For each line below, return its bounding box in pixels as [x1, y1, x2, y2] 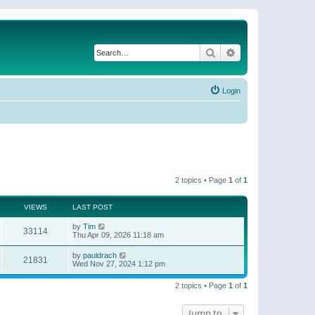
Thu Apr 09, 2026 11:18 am [72, 230, 164, 239]
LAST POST [72, 202, 112, 211]
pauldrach [83, 250, 117, 259]
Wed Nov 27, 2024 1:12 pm [72, 259, 165, 268]
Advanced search [236, 46, 310, 58]
